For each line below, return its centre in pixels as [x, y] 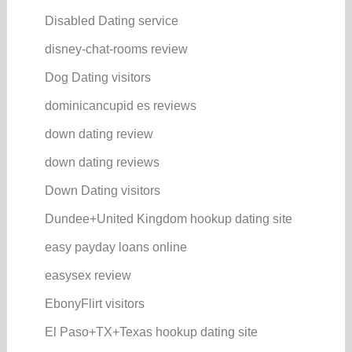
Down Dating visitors [102, 190]
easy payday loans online [115, 247]
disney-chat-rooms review [116, 49]
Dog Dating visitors [97, 77]
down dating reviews [102, 162]
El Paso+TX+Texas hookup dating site [151, 332]
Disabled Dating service [111, 20]
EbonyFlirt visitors [94, 303]
